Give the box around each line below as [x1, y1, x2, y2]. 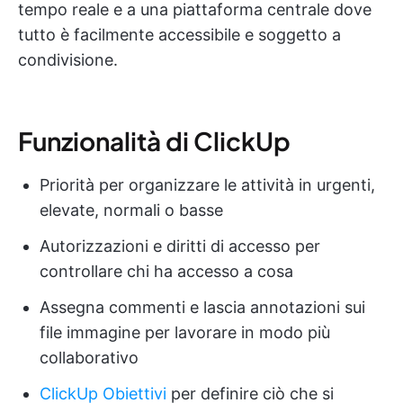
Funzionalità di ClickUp [18, 124, 291, 157]
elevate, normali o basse [40, 200, 223, 219]
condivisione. [18, 49, 118, 69]
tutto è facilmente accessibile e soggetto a [18, 24, 341, 44]
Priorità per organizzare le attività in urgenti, [40, 175, 375, 194]
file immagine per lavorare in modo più [40, 322, 330, 342]
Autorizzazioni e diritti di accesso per [40, 236, 320, 255]
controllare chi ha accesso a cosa [40, 261, 293, 281]
